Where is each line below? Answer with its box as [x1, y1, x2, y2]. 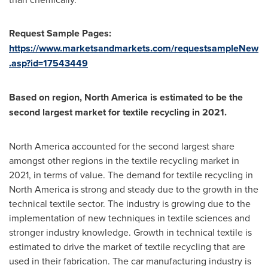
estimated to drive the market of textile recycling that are [9, 240, 245, 253]
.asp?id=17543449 [9, 56, 88, 70]
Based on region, [9, 90, 84, 104]
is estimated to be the [148, 90, 243, 104]
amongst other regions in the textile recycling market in [9, 154, 239, 167]
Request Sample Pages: [9, 26, 111, 40]
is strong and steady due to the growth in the [69, 182, 258, 196]
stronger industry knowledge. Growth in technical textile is [9, 226, 252, 239]
